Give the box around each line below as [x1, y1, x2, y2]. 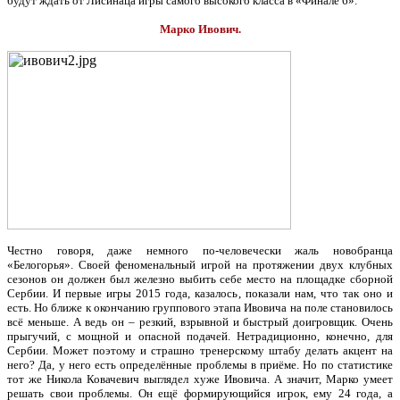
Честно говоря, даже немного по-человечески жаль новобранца [7, 244, 393, 257]
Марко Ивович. [159, 22, 241, 36]
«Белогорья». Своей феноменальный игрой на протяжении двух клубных [7, 258, 393, 271]
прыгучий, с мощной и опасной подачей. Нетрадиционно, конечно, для [7, 329, 393, 343]
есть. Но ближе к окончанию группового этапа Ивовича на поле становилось [7, 301, 393, 314]
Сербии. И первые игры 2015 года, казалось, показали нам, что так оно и [7, 287, 393, 300]
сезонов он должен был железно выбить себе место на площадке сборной [7, 272, 393, 286]
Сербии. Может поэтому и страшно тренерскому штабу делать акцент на [7, 344, 393, 357]
